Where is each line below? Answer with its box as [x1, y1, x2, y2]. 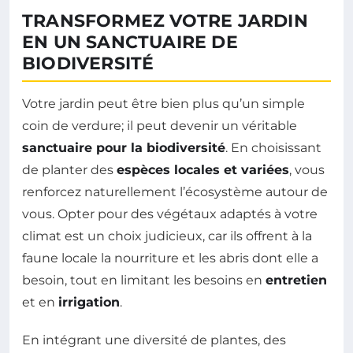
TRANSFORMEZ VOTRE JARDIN [22, 10, 308, 32]
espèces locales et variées [117, 162, 289, 178]
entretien [266, 273, 327, 288]
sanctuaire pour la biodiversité [22, 140, 225, 156]
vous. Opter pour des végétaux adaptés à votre [22, 206, 318, 222]
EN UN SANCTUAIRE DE [22, 32, 238, 54]
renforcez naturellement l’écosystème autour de [22, 184, 328, 200]
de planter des [22, 162, 117, 178]
